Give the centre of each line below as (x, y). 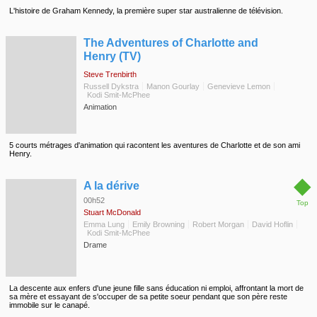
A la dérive (111, 186)
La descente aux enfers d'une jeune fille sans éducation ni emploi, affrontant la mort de (156, 288)
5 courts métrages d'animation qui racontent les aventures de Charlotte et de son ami (155, 145)
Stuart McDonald (112, 212)
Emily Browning (158, 224)
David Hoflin (272, 224)
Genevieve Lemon (239, 86)
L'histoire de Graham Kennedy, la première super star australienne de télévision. (146, 11)
